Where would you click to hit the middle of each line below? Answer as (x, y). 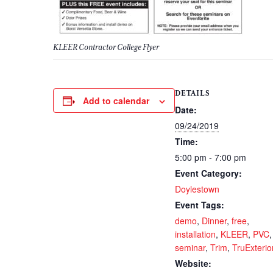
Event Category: (208, 173)
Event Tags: (200, 205)
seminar (190, 247)
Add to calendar (116, 101)
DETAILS (193, 93)
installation (195, 234)
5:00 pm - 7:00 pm (211, 157)
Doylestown (197, 189)
